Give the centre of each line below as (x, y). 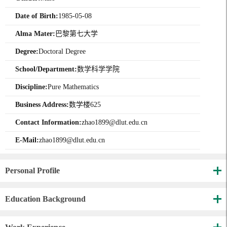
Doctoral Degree (62, 52)
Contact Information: (48, 123)
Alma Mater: (35, 34)
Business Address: (42, 105)
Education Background (45, 199)
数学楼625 (85, 105)
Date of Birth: (37, 16)
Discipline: (31, 87)
